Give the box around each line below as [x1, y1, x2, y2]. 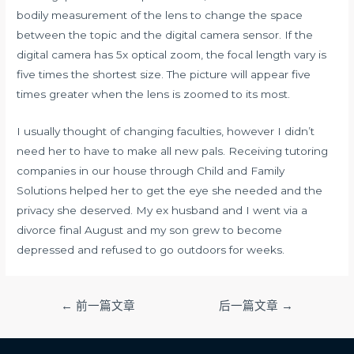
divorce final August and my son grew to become [17, 223, 283, 236]
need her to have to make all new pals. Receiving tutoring [17, 144, 329, 157]
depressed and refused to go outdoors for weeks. [17, 243, 285, 256]
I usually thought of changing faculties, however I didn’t [17, 124, 315, 137]
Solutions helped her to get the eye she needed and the [17, 183, 323, 197]
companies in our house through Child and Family [17, 164, 285, 177]
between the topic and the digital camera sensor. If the [17, 28, 314, 41]
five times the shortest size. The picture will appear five [17, 67, 311, 81]
